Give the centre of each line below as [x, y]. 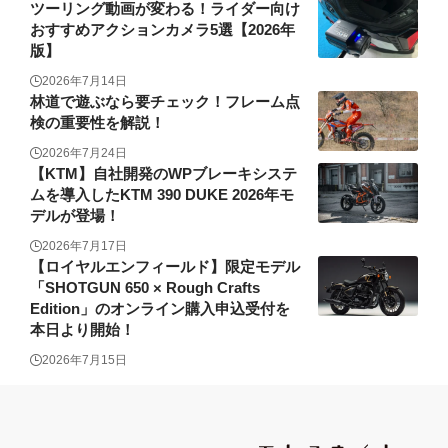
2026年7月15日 [84, 360]
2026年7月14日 [84, 81]
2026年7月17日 [84, 246]
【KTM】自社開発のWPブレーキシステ [163, 174]
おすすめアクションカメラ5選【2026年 [162, 30]
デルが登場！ [75, 216]
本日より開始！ [82, 330]
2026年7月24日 [84, 153]
